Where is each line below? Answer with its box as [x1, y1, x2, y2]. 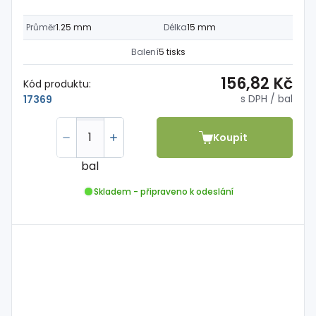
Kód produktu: [23, 76, 91, 91]
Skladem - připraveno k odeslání [93, 185, 233, 197]
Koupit [213, 130, 248, 145]
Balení [130, 46, 159, 58]
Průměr [26, 21, 56, 33]
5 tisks [158, 46, 186, 58]
